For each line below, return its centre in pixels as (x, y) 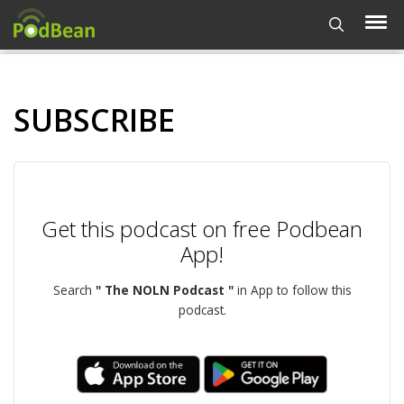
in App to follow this (292, 290)
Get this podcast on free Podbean (202, 229)
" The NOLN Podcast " (164, 290)
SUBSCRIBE (94, 120)
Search (74, 290)
